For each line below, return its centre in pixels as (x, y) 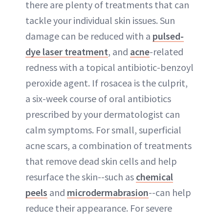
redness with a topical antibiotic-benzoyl (109, 67)
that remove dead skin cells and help (101, 161)
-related (166, 51)
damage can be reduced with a (89, 36)
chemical (154, 176)
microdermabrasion (108, 192)
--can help (170, 192)
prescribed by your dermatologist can (103, 114)
